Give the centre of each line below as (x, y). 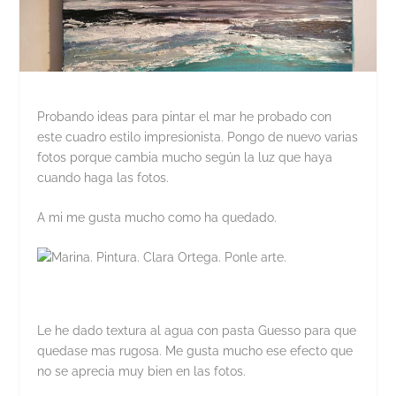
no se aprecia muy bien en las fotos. (142, 371)
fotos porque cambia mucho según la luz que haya (185, 157)
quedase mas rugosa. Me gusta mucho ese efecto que (195, 350)
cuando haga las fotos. (103, 177)
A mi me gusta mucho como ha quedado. (157, 217)
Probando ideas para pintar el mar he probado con (185, 116)
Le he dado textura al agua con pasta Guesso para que (197, 330)
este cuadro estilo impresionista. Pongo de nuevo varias (198, 137)
